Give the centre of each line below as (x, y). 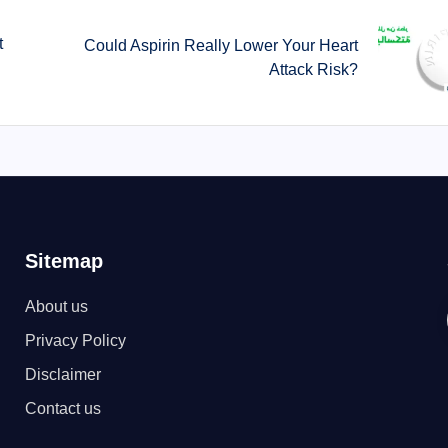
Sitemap (63, 261)
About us (56, 306)
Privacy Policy (75, 340)
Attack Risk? (313, 69)
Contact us (62, 408)
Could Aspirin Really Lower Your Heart (220, 45)
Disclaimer (62, 374)
